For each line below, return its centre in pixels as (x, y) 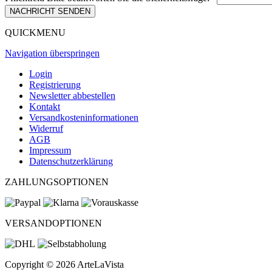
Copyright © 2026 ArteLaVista (64, 264)
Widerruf (46, 128)
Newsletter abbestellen (72, 95)
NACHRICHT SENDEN (50, 11)
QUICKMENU (35, 32)
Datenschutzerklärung (71, 161)
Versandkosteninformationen (84, 117)
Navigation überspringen (52, 53)
